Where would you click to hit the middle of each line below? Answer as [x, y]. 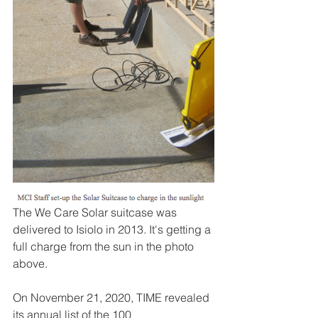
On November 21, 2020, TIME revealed [113, 297]
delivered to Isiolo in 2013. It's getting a [113, 229]
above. [32, 263]
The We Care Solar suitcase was [96, 212]
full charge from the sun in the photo [105, 246]
